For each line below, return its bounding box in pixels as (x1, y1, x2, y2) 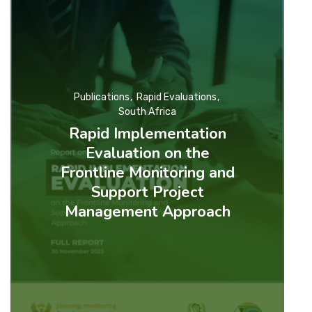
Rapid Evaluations (136, 91, 217, 103)
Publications (73, 91, 130, 103)
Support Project (91, 181, 204, 203)
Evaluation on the (85, 142, 210, 164)
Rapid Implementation (68, 123, 226, 144)
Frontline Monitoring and (60, 162, 235, 183)
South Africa (118, 105, 177, 118)
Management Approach (64, 201, 231, 222)
